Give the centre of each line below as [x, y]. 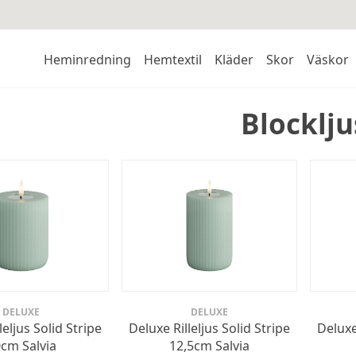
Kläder [234, 60]
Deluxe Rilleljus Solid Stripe [209, 329]
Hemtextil [172, 60]
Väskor [327, 60]
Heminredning [87, 60]
